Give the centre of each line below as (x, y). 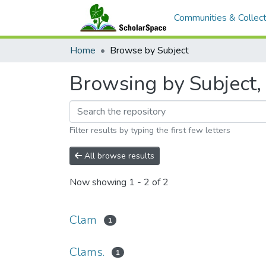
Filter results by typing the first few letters (150, 130)
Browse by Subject (149, 50)
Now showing (99, 183)
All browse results (118, 156)
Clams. (87, 252)
